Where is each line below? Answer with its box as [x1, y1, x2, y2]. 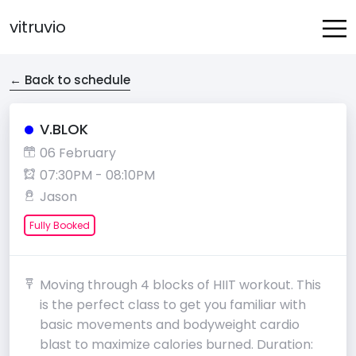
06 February [40, 144, 116, 162]
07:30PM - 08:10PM [40, 165, 155, 184]
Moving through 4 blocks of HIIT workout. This [40, 276, 321, 294]
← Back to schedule [10, 72, 130, 88]
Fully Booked [29, 219, 90, 232]
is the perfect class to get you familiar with [40, 296, 306, 314]
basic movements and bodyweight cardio [40, 315, 300, 334]
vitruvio [10, 16, 66, 38]
